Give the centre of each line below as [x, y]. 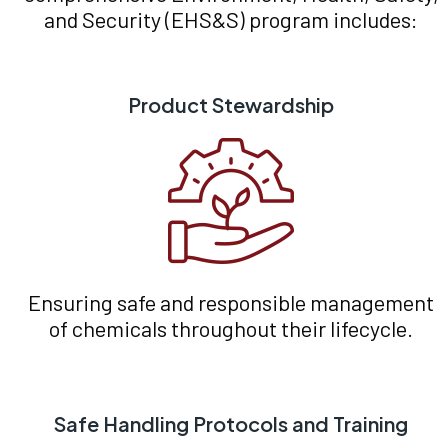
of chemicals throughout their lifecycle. [231, 328]
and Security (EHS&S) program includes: [231, 19]
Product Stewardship [231, 105]
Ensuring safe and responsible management [231, 302]
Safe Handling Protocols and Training [231, 424]
